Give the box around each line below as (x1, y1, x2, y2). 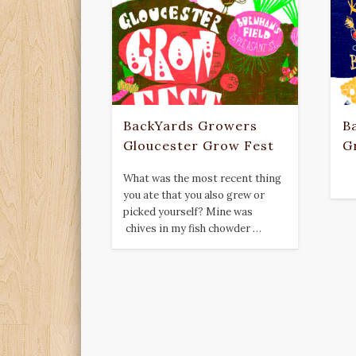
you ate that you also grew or (123, 188, 265, 203)
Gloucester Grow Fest (123, 137, 275, 154)
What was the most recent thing (123, 172, 282, 186)
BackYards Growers (123, 118, 258, 134)
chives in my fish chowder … (123, 222, 262, 236)
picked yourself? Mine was (123, 205, 253, 219)
